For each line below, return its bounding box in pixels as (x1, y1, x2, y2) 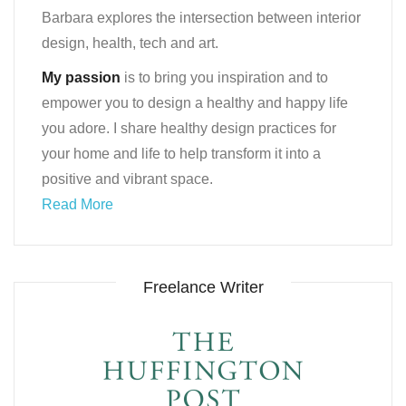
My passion (42, 69, 121, 85)
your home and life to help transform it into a (42, 145, 321, 161)
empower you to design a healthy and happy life (42, 94, 348, 111)
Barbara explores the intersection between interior (42, 9, 361, 25)
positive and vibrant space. (42, 170, 213, 187)
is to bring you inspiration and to (121, 69, 328, 85)
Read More (42, 196, 113, 212)
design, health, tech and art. (42, 34, 218, 51)
